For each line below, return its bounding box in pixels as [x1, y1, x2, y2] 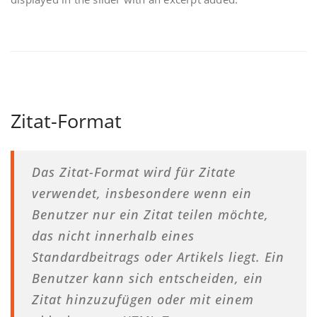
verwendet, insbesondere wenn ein [32, 185, 252, 202]
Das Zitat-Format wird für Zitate [32, 163, 236, 180]
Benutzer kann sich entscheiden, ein [32, 270, 263, 287]
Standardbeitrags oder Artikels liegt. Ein [32, 248, 284, 265]
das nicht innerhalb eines [32, 227, 195, 244]
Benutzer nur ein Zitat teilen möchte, [32, 206, 269, 223]
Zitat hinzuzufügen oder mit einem [32, 291, 254, 308]
